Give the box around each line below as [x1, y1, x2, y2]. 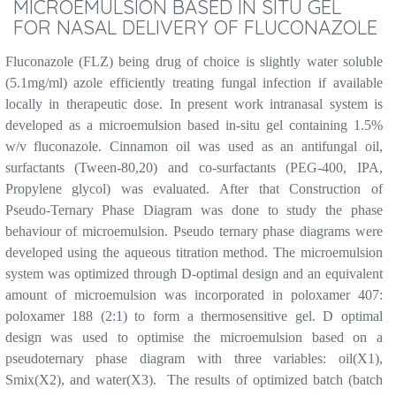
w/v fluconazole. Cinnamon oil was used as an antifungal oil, [4, 139, 383, 155]
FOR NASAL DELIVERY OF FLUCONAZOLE [13, 15, 377, 41]
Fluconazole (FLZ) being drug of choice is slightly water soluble [4, 54, 383, 70]
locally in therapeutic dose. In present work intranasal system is [4, 96, 383, 112]
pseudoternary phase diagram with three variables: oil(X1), [4, 351, 383, 367]
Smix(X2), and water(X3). [4, 372, 156, 388]
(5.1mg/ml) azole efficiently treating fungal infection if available [4, 75, 383, 91]
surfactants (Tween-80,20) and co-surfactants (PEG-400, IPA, [4, 160, 383, 176]
